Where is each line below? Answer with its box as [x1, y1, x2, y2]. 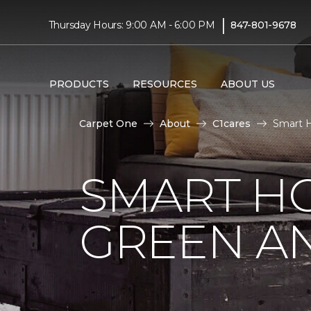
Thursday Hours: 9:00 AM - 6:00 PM [48, 18, 215, 31]
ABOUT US [220, 77, 275, 90]
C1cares [212, 117, 251, 130]
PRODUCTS [49, 77, 109, 90]
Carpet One [79, 117, 137, 130]
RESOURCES [132, 77, 197, 90]
